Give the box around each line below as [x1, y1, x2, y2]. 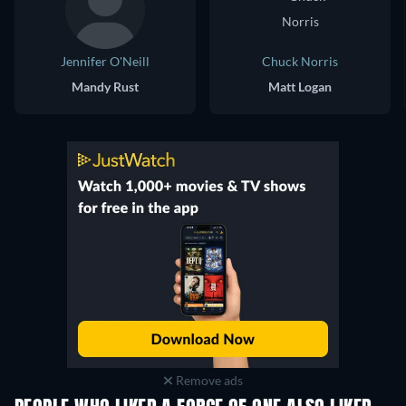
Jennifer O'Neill [61, 53, 150, 69]
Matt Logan [268, 79, 332, 94]
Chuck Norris [262, 53, 338, 69]
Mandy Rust [72, 79, 139, 94]
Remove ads [172, 372, 243, 388]
